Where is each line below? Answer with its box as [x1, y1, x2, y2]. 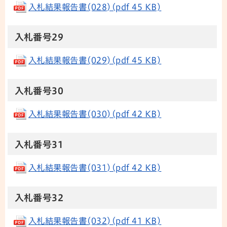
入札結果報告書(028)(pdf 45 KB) [28, 3, 162, 11]
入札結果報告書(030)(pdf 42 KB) [28, 109, 162, 118]
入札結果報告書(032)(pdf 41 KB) [28, 217, 162, 225]
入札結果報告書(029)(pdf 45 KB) [28, 56, 162, 65]
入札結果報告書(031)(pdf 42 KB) [28, 163, 162, 172]
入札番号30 [14, 86, 64, 96]
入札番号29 [14, 32, 64, 42]
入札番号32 [14, 193, 64, 203]
